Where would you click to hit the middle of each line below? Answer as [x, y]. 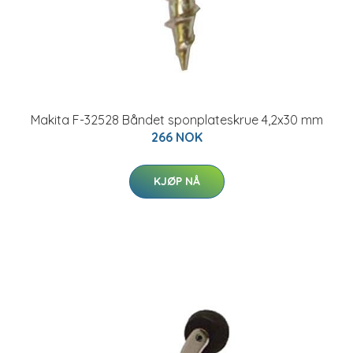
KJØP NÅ [176, 181]
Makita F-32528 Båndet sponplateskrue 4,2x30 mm [176, 120]
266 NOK [176, 137]
